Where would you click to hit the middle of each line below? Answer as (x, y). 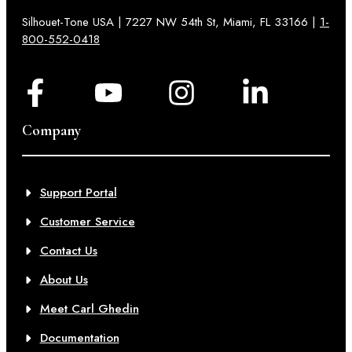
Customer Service (87, 222)
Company (51, 130)
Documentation (79, 338)
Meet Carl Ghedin (89, 309)
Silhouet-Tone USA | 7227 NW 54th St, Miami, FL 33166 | (171, 22)
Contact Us (68, 251)
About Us (64, 280)
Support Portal (78, 192)
